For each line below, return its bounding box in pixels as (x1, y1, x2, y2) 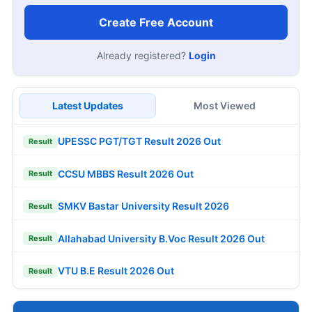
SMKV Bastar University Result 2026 (58, 200, 229, 212)
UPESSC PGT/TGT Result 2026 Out (58, 135, 221, 148)
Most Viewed (194, 99, 256, 111)
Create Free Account (99, 15, 213, 29)
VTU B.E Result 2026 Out (58, 265, 174, 277)
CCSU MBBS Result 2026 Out (58, 167, 194, 180)
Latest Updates (52, 99, 123, 111)
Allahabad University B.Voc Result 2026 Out (58, 232, 265, 244)
